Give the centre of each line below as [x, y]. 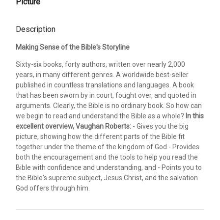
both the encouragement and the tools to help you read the [107, 157]
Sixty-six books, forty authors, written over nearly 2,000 [100, 64]
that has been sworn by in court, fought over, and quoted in [106, 95]
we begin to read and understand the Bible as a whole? [101, 116]
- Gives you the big [160, 126]
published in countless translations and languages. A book [105, 85]
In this [195, 116]
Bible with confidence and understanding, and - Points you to [109, 167]
